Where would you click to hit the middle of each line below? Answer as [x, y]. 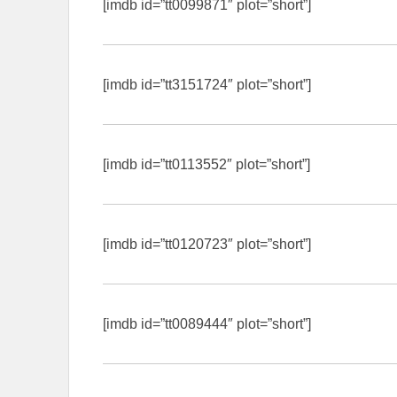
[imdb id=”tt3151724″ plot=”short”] [207, 84]
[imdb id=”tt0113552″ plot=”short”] [206, 164]
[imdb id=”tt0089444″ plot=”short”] [207, 323]
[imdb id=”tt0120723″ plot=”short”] [207, 244]
